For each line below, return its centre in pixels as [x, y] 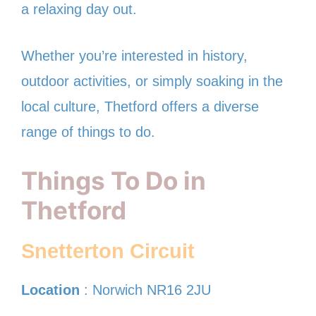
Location [50, 290]
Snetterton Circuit [108, 251]
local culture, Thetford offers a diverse [140, 106]
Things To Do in [114, 180]
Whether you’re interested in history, [134, 55]
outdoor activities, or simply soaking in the [152, 81]
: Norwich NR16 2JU [145, 290]
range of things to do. [88, 132]
